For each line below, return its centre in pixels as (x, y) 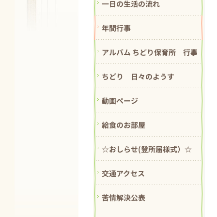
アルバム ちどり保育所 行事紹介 (157, 52)
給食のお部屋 (124, 124)
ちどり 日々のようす (138, 76)
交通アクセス (123, 173)
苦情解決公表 (124, 197)
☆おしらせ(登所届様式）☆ (147, 149)
